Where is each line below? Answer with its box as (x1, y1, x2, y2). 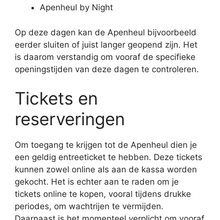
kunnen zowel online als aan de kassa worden (15, 165, 197, 174)
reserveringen (15, 109, 125, 129)
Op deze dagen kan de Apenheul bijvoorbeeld (15, 27, 196, 37)
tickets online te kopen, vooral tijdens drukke (15, 189, 191, 199)
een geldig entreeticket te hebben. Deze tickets (15, 152, 202, 162)
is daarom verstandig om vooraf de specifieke (15, 52, 195, 62)
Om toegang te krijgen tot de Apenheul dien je (15, 140, 197, 150)
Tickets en (15, 88, 98, 109)
